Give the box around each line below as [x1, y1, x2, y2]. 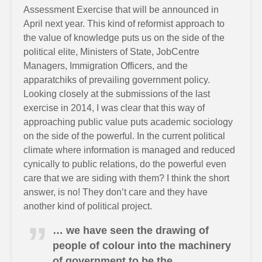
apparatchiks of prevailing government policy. [23, 75, 210, 85]
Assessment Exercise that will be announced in [23, 5, 219, 15]
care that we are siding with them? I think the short [23, 173, 229, 183]
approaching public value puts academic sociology [23, 117, 233, 127]
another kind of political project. [23, 201, 152, 211]
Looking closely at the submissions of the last [23, 89, 210, 99]
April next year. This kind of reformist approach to [23, 19, 225, 29]
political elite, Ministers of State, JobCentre [23, 47, 199, 57]
